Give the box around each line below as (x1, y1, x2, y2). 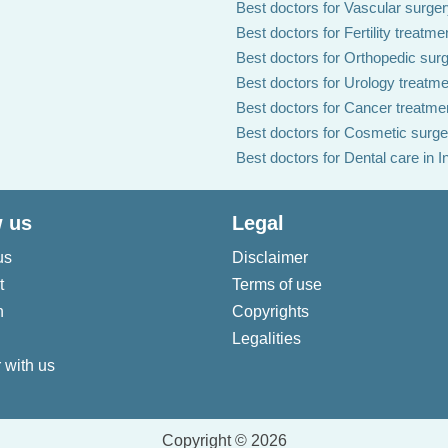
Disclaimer (232, 249, 308, 266)
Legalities (232, 330, 301, 347)
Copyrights (232, 303, 309, 320)
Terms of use (232, 276, 322, 293)
